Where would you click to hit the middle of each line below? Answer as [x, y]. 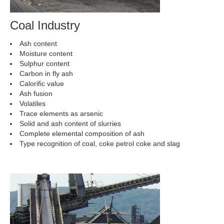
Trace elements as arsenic [61, 113]
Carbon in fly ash [46, 73]
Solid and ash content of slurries [70, 123]
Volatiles [32, 103]
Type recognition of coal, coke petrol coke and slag [100, 143]
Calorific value [42, 83]
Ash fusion [36, 93]
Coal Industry [45, 25]
